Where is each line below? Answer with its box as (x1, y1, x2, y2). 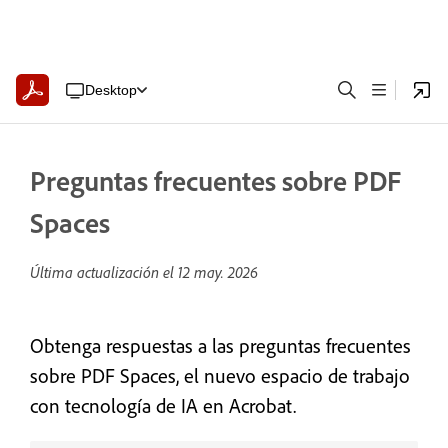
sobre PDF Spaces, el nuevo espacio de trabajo (30, 363, 410, 388)
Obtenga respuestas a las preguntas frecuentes (30, 333, 411, 358)
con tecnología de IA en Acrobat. (30, 393, 296, 418)
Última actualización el (30, 262, 178, 282)
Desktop (84, 81, 137, 98)
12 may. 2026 (178, 262, 258, 282)
